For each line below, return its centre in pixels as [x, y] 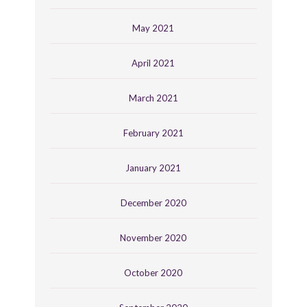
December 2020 [153, 202]
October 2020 [153, 272]
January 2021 [153, 168]
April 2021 [153, 63]
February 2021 [153, 133]
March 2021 [153, 98]
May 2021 [153, 28]
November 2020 [153, 237]
